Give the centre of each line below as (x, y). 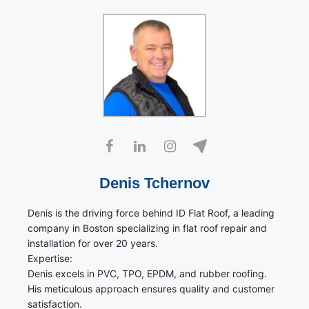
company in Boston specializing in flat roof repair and (147, 228)
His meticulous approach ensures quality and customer (151, 289)
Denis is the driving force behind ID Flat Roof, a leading (151, 213)
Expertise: (50, 259)
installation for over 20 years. (93, 243)
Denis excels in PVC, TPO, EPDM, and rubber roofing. (147, 274)
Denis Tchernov (154, 183)
